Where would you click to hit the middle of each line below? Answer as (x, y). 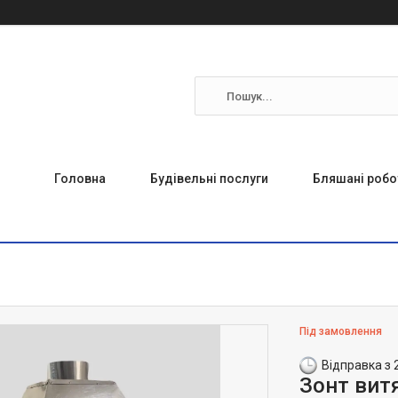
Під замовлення (341, 331)
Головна (80, 179)
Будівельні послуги (209, 179)
